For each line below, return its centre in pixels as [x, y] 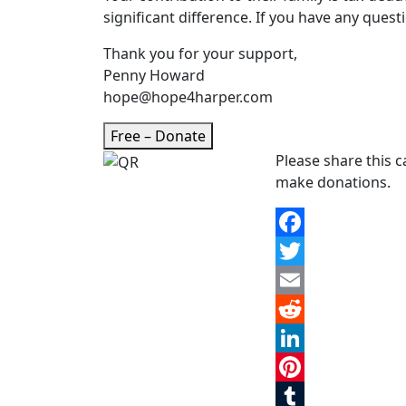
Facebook [309, 251]
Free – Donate [158, 136]
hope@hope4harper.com [188, 97]
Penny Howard [154, 75]
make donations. [333, 182]
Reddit [298, 338]
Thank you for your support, [200, 53]
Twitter [300, 280]
